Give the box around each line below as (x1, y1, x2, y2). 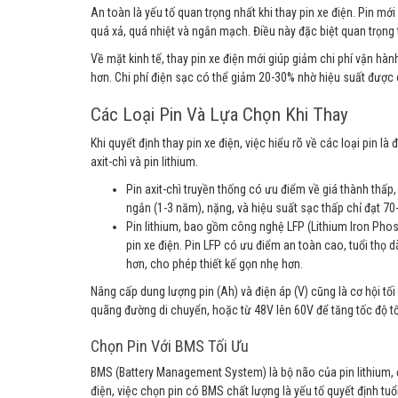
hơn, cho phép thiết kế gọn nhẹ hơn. (126, 257, 303, 271)
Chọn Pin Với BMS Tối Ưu (91, 337, 249, 355)
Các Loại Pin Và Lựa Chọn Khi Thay (91, 104, 348, 125)
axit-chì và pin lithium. (91, 155, 198, 169)
